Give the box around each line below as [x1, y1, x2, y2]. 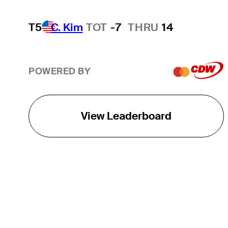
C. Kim [50, 20, 83, 35]
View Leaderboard [80, 108, 172, 123]
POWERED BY [28, 66, 91, 77]
